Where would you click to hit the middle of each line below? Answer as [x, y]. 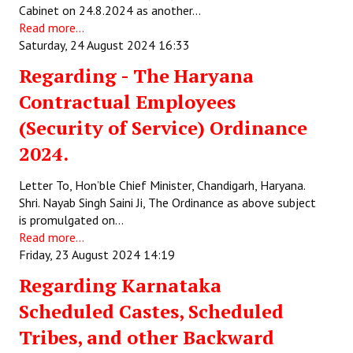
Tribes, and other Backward [147, 337]
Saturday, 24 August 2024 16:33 [104, 45]
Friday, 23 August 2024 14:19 [97, 255]
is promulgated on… [71, 220]
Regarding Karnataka [120, 285]
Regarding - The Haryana [136, 76]
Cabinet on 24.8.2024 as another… [110, 10]
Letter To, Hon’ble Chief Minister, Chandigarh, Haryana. [162, 185]
